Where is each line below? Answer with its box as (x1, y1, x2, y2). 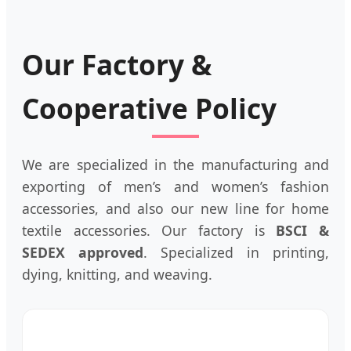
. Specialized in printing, (143, 243, 329, 262)
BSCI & (276, 221, 330, 241)
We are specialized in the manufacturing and (22, 155, 329, 175)
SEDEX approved (22, 243, 143, 262)
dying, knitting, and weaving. (22, 265, 212, 284)
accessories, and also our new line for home (22, 199, 329, 219)
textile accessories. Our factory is (22, 221, 277, 241)
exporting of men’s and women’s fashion (22, 177, 329, 197)
